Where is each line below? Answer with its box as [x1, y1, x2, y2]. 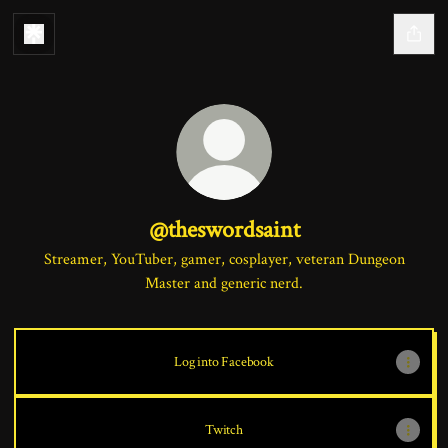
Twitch [205, 421, 243, 439]
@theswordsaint [148, 214, 300, 245]
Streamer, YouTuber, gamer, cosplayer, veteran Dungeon [43, 249, 405, 270]
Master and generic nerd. [145, 273, 303, 294]
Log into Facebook [174, 353, 274, 371]
